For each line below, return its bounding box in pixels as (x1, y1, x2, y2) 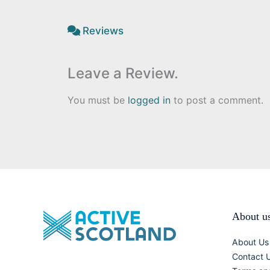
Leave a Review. (67, 64, 178, 82)
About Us (231, 236, 269, 247)
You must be (67, 93, 128, 106)
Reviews (83, 24, 124, 37)
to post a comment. (171, 93, 263, 106)
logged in (128, 93, 171, 106)
